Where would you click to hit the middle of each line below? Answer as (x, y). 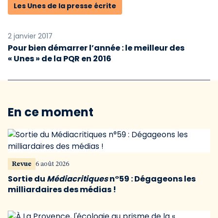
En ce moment (51, 112)
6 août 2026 (52, 164)
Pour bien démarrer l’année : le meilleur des (96, 48)
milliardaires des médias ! (62, 190)
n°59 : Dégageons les (152, 179)
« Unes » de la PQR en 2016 (60, 59)
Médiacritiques (77, 179)
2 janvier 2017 (30, 36)
